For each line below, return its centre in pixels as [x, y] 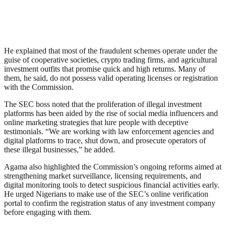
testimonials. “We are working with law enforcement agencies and [109, 132]
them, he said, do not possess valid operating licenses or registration [111, 78]
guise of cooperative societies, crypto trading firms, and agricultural [110, 60]
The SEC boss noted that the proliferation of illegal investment [103, 104]
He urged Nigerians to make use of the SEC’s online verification [106, 194]
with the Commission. [39, 87]
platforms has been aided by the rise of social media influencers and [111, 114]
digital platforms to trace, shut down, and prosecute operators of [105, 141]
